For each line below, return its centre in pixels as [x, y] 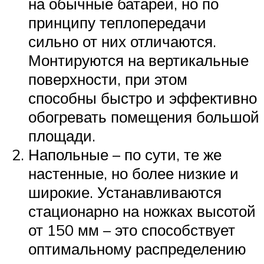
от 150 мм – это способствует [132, 230]
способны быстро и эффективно [143, 98]
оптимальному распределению [137, 248]
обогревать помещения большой [144, 116]
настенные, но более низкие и [133, 173]
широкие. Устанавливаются [125, 192]
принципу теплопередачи [117, 22]
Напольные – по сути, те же [125, 154]
